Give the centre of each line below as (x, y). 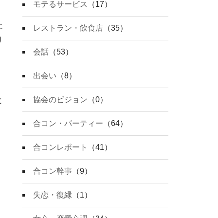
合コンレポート (60, 147)
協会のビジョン (60, 100)
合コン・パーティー (68, 124)
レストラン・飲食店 (68, 28)
